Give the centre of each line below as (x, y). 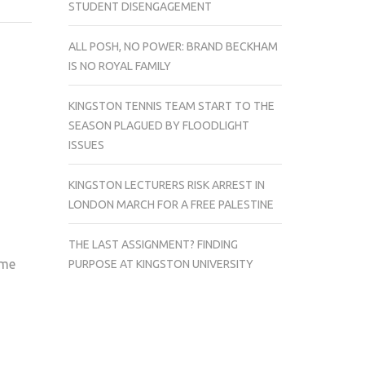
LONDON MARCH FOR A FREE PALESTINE (171, 204)
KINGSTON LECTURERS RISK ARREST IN (166, 185)
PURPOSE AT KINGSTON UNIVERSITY (161, 264)
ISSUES (86, 145)
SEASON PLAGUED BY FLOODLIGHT (158, 125)
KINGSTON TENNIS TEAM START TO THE (171, 106)
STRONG (52, 52)
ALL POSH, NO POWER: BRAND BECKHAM (173, 46)
